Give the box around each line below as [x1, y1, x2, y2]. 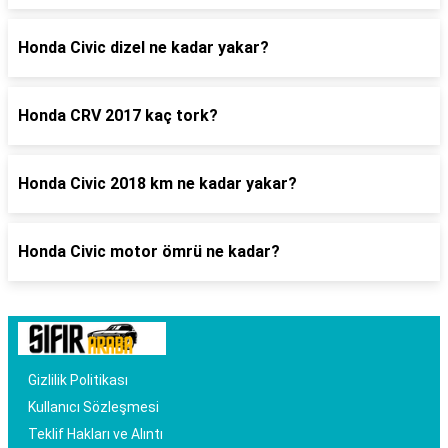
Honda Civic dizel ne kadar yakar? [18, 38, 269, 57]
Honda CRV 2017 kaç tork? [18, 106, 218, 125]
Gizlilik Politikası [28, 372, 128, 388]
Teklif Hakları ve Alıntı [28, 426, 163, 442]
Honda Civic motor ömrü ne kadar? [18, 242, 280, 261]
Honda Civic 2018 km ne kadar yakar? [18, 174, 297, 193]
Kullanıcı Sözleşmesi [28, 399, 159, 415]
